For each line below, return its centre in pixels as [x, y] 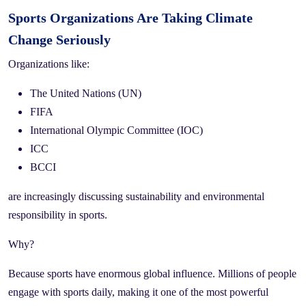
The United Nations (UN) [86, 94]
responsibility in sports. [58, 215]
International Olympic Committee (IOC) [116, 130]
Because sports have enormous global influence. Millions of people [152, 274]
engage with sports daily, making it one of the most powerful [138, 292]
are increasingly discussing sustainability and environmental [136, 197]
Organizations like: [49, 64]
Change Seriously [59, 40]
